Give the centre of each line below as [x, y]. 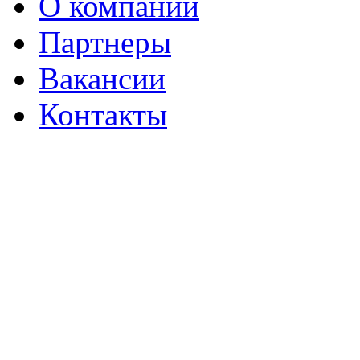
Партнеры [105, 43]
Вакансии [102, 79]
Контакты [103, 115]
